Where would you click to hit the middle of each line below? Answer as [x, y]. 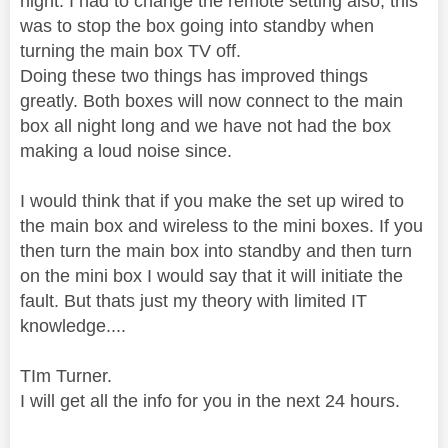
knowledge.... [78, 325]
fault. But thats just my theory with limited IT [193, 300]
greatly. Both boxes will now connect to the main [211, 100]
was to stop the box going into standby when [197, 25]
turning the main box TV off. [133, 50]
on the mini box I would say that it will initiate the [211, 275]
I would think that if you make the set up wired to [212, 200]
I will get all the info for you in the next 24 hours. [210, 400]
